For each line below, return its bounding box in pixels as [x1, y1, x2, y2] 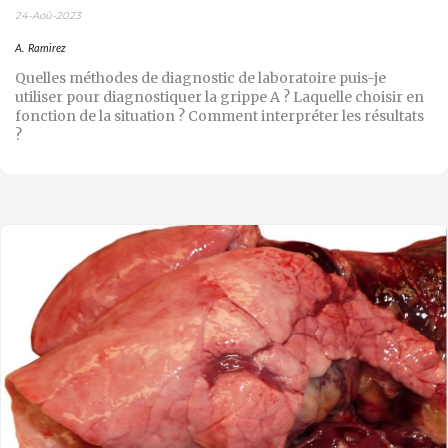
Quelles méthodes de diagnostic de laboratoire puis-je [15, 69, 386, 88]
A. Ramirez [15, 43, 66, 55]
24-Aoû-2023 [15, 9, 81, 23]
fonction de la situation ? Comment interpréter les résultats [15, 107, 424, 126]
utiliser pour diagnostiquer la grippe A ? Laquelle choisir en [15, 88, 424, 107]
